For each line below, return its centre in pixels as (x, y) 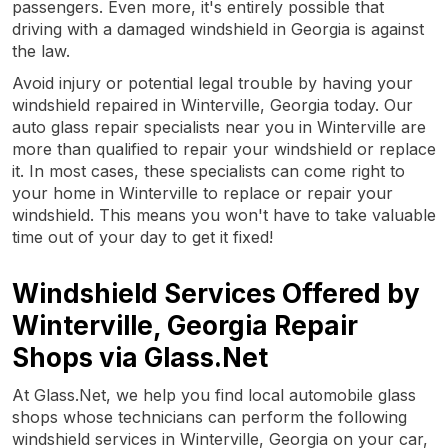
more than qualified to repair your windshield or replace (224, 148)
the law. (41, 50)
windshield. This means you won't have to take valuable (224, 214)
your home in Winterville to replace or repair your (202, 192)
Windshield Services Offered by (216, 293)
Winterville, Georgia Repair (185, 325)
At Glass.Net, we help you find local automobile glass (214, 394)
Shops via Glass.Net (140, 357)
